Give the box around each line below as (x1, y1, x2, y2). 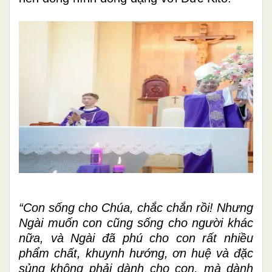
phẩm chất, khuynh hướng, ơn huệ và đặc (19, 246, 253, 260)
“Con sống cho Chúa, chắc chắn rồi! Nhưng (19, 200, 253, 214)
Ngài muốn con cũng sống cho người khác (19, 216, 253, 229)
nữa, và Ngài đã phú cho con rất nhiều (19, 231, 253, 245)
